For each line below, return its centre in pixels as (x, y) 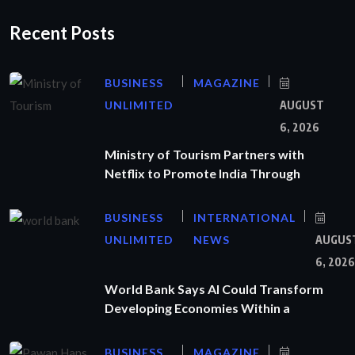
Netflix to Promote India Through (202, 174)
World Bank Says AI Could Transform (214, 289)
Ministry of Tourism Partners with (204, 155)
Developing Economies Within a (197, 308)
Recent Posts (62, 33)
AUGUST (302, 105)
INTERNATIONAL (244, 218)
